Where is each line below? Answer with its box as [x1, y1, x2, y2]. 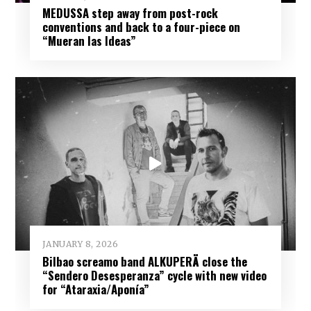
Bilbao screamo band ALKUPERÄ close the [42, 252, 247, 270]
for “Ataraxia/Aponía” [42, 280, 149, 298]
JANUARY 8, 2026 [42, 239, 119, 250]
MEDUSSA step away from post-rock [42, 4, 218, 22]
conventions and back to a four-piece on [42, 18, 240, 36]
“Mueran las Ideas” [42, 32, 136, 50]
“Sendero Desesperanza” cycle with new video [42, 266, 267, 284]
